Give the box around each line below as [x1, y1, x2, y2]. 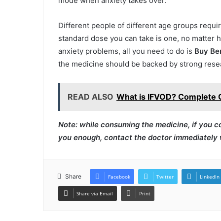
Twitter [156, 173, 174, 180]
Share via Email [76, 189, 113, 197]
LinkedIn [200, 173, 220, 180]
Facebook [108, 173, 130, 180]
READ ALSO [68, 91, 113, 102]
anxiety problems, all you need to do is [58, 46, 194, 56]
